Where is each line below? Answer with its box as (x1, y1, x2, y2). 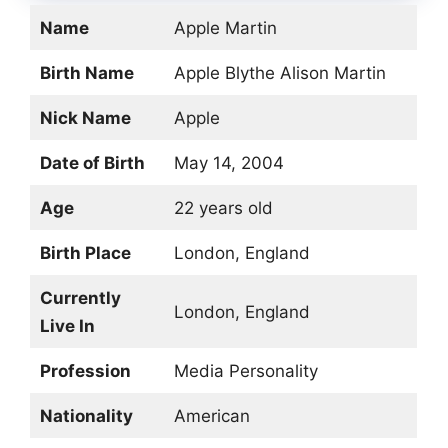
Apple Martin (173, 17, 277, 38)
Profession (39, 360, 131, 381)
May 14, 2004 (173, 152, 284, 173)
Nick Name (39, 107, 131, 128)
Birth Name (39, 62, 134, 83)
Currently (39, 287, 121, 308)
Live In (39, 315, 95, 336)
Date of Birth (39, 152, 145, 173)
